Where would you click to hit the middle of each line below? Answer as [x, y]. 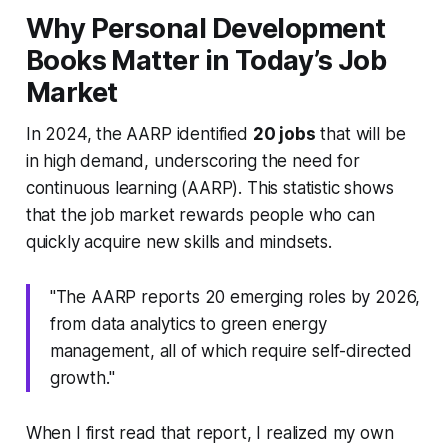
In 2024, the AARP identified [139, 133]
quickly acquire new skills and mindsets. [178, 241]
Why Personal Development [205, 28]
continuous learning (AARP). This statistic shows [209, 187]
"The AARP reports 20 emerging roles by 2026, [235, 296]
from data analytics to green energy [188, 323]
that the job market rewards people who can [200, 214]
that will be [360, 133]
